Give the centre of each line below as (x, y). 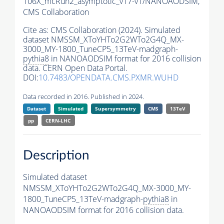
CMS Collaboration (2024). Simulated (115, 30)
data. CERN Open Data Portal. (75, 68)
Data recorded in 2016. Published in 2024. (83, 97)
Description (56, 155)
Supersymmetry (116, 109)
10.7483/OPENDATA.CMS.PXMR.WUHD (108, 78)
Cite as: (37, 30)
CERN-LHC (58, 121)
